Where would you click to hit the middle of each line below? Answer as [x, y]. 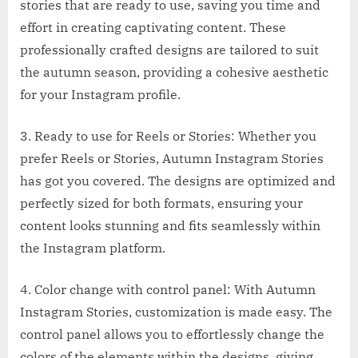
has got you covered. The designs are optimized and [178, 180]
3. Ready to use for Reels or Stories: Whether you [168, 135]
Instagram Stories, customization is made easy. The [176, 311]
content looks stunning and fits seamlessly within [170, 225]
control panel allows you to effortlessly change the [172, 334]
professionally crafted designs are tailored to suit [169, 49]
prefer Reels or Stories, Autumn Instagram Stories [172, 158]
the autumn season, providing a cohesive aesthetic [174, 72]
